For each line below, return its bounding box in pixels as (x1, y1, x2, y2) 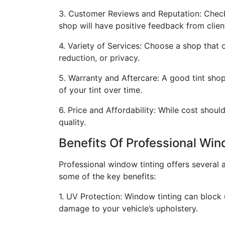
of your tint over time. (59, 85, 142, 95)
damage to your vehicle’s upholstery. (59, 203, 198, 213)
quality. (59, 117, 86, 127)
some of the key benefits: (59, 171, 156, 181)
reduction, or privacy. (59, 53, 140, 63)
